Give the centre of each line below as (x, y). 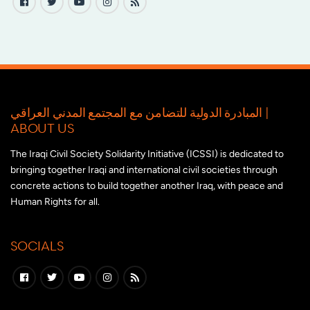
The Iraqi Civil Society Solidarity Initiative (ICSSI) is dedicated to (147, 154)
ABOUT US (42, 128)
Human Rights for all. (55, 202)
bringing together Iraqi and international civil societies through (144, 170)
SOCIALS (37, 246)
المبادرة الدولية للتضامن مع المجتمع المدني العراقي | (136, 112)
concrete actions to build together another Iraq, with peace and (147, 186)
